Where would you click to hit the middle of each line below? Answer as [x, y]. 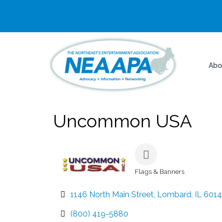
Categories [152, 178]
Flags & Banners [160, 172]
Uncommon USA [122, 121]
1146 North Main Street [112, 195]
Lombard [174, 195]
